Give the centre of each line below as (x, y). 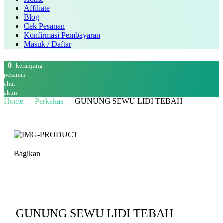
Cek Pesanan (44, 26)
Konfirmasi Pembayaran (62, 35)
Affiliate (37, 8)
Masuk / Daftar (48, 44)
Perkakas (50, 101)
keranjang (29, 65)
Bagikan (27, 154)
